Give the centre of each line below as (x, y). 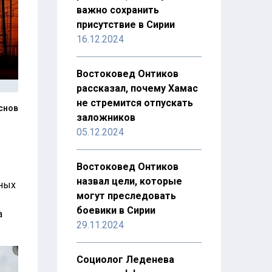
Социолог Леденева (125, 260)
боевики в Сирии (116, 210)
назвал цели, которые (129, 181)
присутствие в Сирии (125, 25)
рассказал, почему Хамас (137, 88)
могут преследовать (126, 196)
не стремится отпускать (134, 103)
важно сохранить (117, 10)
